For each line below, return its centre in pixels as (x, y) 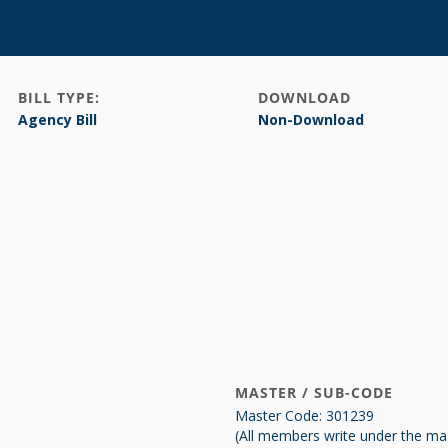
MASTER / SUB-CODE (314, 392)
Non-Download (311, 119)
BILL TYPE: (59, 97)
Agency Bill (57, 119)
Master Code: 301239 (304, 415)
